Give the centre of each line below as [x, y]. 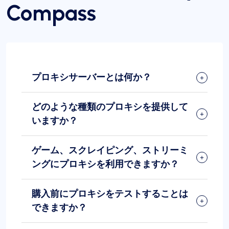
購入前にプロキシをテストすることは [110, 194]
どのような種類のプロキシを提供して [110, 107]
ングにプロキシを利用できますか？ [105, 164]
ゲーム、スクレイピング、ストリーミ [110, 151]
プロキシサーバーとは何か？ [91, 77]
